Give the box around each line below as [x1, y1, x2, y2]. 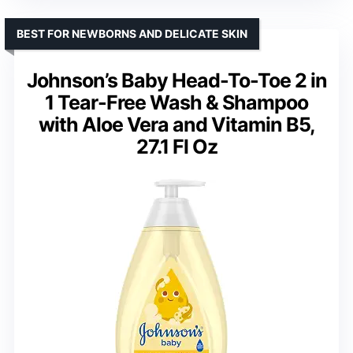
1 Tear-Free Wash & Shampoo [45, 90, 308, 114]
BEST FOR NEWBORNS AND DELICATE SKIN [17, 26, 247, 40]
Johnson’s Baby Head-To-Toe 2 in [26, 68, 327, 92]
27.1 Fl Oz [136, 134, 217, 158]
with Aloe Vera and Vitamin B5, [38, 112, 315, 136]
